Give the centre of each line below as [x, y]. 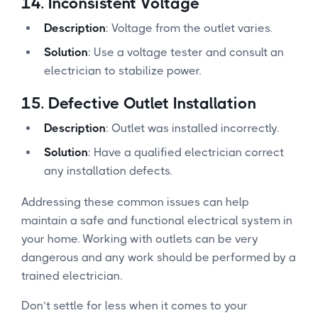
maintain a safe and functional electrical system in [157, 220]
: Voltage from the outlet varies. [189, 28]
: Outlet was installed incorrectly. [192, 128]
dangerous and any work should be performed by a [159, 257]
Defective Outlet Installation [152, 103]
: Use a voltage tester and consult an [186, 52]
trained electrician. [72, 275]
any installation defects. [108, 170]
